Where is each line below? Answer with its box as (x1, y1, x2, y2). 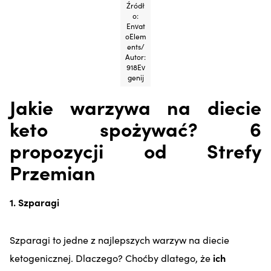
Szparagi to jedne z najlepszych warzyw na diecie (10, 232, 229, 246)
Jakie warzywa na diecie (10, 93, 261, 120)
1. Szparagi (10, 195, 62, 209)
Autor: (125, 51, 146, 62)
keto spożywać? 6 (10, 114, 261, 142)
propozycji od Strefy (10, 136, 261, 164)
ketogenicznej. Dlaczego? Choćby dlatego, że (10, 250, 211, 264)
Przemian (10, 158, 100, 186)
